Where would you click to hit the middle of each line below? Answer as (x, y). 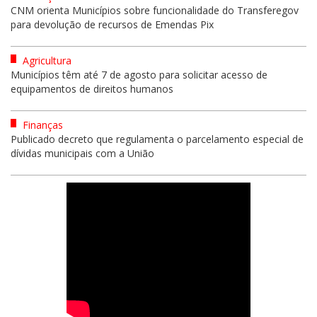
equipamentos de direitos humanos (92, 88)
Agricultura (46, 60)
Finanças (41, 125)
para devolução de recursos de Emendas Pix (112, 24)
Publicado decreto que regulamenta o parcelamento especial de (157, 139)
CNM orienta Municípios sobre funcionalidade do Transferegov (155, 10)
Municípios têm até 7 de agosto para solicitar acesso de (139, 74)
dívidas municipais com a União (82, 153)
